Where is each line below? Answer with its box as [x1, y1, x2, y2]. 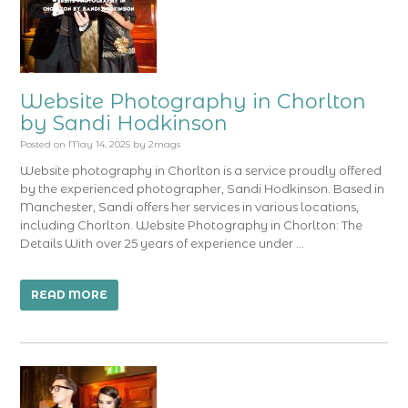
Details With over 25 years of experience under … [20, 236, 305, 250]
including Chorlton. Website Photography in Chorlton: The [20, 218, 363, 232]
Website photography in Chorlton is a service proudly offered [20, 163, 382, 178]
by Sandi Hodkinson [20, 111, 229, 136]
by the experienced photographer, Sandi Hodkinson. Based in [20, 181, 385, 196]
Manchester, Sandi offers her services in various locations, [20, 199, 360, 214]
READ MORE [31, 288, 108, 301]
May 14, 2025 [68, 138, 131, 150]
